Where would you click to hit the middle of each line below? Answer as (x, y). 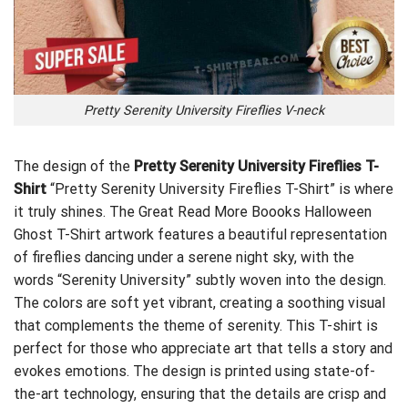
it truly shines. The (76, 212)
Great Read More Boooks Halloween (255, 212)
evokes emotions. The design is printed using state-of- (194, 372)
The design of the (74, 167)
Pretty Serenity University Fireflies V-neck (204, 110)
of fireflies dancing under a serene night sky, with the (184, 258)
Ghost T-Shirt (57, 235)
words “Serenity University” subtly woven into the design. (200, 280)
